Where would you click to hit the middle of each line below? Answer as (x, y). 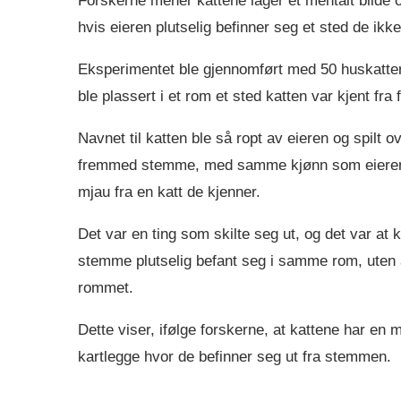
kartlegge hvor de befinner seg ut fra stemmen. (235, 356)
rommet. (106, 287)
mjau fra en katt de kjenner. (169, 192)
